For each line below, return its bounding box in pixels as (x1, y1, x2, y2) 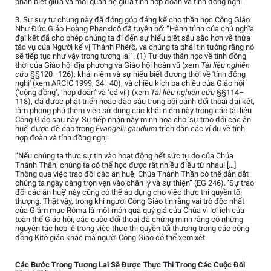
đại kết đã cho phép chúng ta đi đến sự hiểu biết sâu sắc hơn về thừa (15, 33, 250, 43)
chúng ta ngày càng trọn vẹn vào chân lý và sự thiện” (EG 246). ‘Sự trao (15, 178, 254, 188)
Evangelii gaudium (96, 124, 159, 134)
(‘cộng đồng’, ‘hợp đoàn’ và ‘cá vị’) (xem (15, 88, 151, 97)
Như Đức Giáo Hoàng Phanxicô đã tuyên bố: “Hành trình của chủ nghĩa (15, 24, 254, 34)
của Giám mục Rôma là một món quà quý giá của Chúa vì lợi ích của (15, 206, 244, 215)
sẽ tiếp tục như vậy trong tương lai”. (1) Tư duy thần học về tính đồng (15, 51, 246, 61)
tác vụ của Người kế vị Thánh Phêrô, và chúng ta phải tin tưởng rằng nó (15, 42, 254, 52)
